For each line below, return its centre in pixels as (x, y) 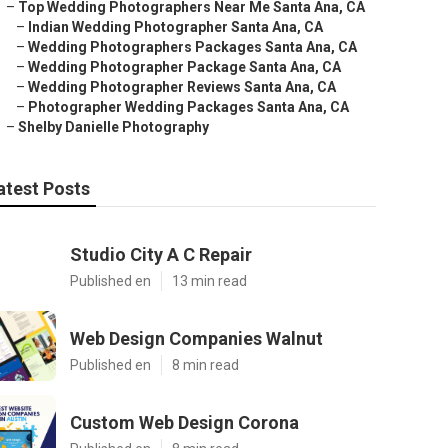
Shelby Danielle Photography (113, 127)
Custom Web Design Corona (184, 422)
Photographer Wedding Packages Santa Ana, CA (188, 107)
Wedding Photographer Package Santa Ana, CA (184, 67)
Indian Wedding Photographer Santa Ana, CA (175, 27)
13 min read (209, 281)
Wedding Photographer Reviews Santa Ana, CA (182, 87)
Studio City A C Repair (161, 254)
